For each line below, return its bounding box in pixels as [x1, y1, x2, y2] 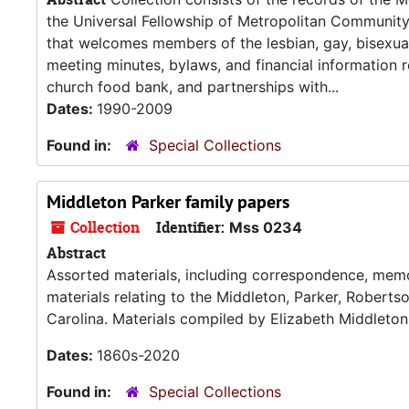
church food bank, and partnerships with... [47, 78, 339, 96]
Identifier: [156, 217, 225, 237]
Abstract [47, 243, 106, 263]
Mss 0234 [229, 218, 302, 236]
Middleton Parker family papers [47, 190, 289, 214]
